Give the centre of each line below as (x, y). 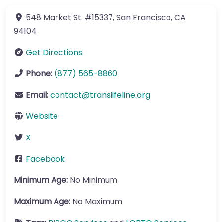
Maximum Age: (43, 201)
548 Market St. (54, 18)
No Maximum (97, 201)
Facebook (45, 159)
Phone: (40, 74)
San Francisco (144, 18)
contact (66, 95)
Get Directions (54, 52)
